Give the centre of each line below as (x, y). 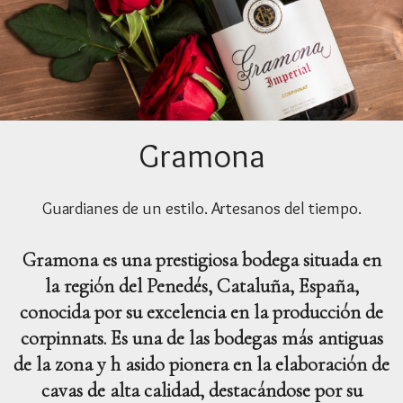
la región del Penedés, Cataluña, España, (201, 286)
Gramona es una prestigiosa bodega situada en (201, 260)
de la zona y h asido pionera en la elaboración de (201, 364)
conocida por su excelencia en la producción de (201, 312)
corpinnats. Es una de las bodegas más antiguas (201, 338)
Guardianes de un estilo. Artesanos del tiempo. (201, 208)
